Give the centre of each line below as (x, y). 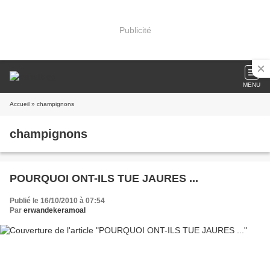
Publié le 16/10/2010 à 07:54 (57, 201)
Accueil (20, 104)
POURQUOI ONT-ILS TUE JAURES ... (104, 178)
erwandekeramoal (55, 210)
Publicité (135, 30)
